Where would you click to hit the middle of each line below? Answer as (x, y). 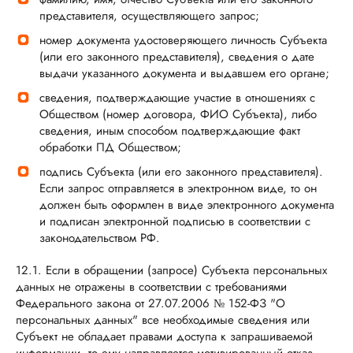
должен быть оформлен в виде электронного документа (187, 205)
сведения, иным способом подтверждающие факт (170, 131)
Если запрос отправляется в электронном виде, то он (178, 188)
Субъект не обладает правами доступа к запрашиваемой (164, 336)
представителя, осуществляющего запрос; (149, 16)
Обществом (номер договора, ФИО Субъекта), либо (178, 114)
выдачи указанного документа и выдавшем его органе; (184, 73)
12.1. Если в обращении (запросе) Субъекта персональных (171, 270)
